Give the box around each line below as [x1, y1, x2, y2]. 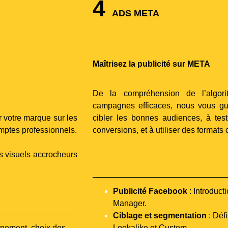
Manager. [113, 198, 147, 208]
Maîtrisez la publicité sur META [93, 59, 210, 68]
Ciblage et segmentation [113, 211, 207, 220]
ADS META [112, 8, 159, 18]
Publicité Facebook [113, 186, 187, 195]
